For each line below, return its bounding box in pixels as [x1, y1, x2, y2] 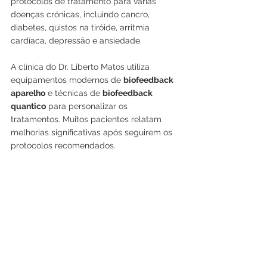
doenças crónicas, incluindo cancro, [11, 9, 152, 19]
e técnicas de [45, 88, 103, 98]
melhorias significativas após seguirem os [11, 127, 175, 137]
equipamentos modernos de [11, 74, 123, 85]
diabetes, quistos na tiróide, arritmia [11, 22, 152, 32]
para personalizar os [46, 101, 130, 111]
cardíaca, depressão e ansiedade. [11, 35, 142, 45]
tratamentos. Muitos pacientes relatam [11, 114, 164, 124]
